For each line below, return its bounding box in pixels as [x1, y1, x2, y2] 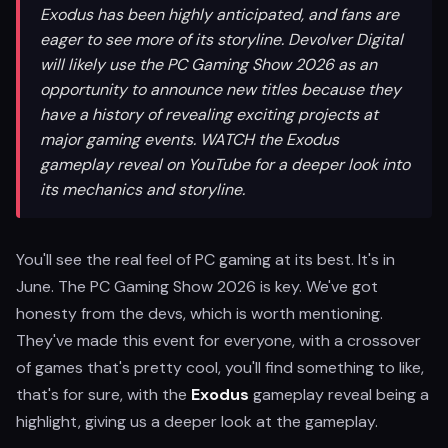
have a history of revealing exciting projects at [40, 104, 378, 125]
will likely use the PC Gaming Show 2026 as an [40, 54, 377, 75]
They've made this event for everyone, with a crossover [16, 330, 421, 351]
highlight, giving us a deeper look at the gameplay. [16, 411, 378, 432]
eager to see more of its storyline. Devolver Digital [40, 29, 403, 50]
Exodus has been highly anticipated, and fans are [40, 4, 399, 25]
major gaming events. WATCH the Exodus [40, 129, 339, 150]
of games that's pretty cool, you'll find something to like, [16, 357, 424, 378]
